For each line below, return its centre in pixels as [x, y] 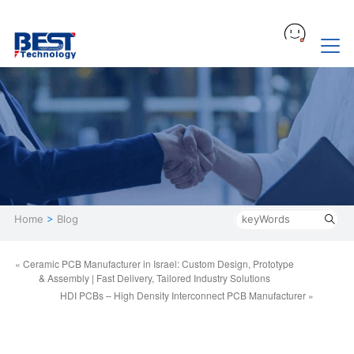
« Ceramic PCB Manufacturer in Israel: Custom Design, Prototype [154, 263]
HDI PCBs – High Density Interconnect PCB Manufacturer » [187, 295]
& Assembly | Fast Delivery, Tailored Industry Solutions [154, 277]
